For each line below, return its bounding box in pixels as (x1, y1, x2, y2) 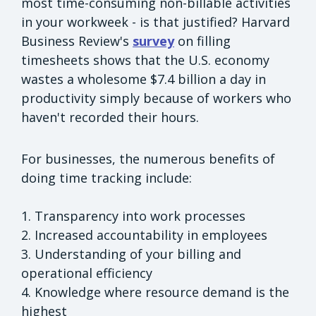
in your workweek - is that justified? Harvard (21, 13, 290, 31)
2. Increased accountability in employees (21, 226, 267, 244)
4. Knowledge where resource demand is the (21, 284, 289, 301)
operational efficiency (21, 265, 152, 282)
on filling (174, 32, 231, 50)
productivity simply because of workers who (21, 90, 291, 107)
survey (133, 32, 174, 50)
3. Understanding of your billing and (21, 245, 241, 263)
